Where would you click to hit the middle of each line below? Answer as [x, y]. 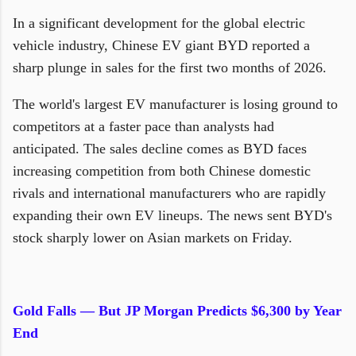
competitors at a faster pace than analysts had [143, 126]
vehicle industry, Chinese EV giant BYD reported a [161, 45]
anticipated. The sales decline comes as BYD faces [160, 149]
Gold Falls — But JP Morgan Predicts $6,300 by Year [177, 311]
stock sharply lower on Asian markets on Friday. [153, 238]
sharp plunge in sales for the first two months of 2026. [172, 68]
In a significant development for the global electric [159, 23]
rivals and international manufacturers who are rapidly [169, 193]
